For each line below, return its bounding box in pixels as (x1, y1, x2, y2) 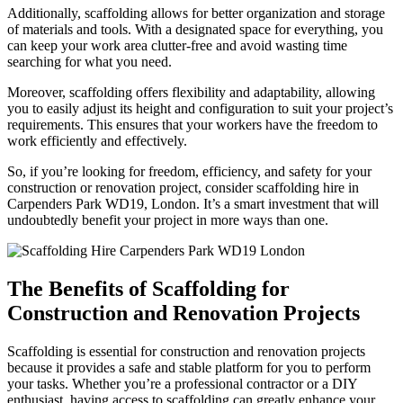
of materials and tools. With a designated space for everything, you (7, 21, 383, 37)
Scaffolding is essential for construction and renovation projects (7, 343, 365, 359)
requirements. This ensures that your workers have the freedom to (7, 116, 378, 132)
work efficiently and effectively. (7, 132, 187, 148)
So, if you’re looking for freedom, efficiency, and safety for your (7, 163, 372, 179)
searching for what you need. (7, 53, 172, 69)
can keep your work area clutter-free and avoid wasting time (7, 37, 347, 53)
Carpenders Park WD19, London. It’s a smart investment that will (7, 195, 379, 211)
